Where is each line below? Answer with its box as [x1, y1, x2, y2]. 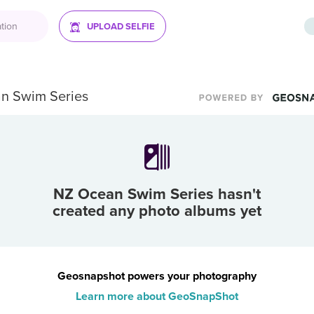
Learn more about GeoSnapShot [76, 288, 238, 305]
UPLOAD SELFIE [86, 20, 155, 34]
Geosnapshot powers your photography [57, 268, 257, 285]
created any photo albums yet [53, 199, 261, 222]
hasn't [214, 182, 261, 205]
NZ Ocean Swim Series [53, 182, 214, 205]
